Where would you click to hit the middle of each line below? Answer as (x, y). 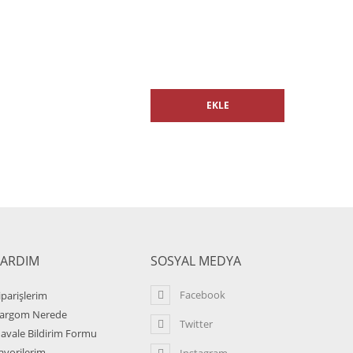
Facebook (203, 295)
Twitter (196, 324)
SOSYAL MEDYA (196, 261)
